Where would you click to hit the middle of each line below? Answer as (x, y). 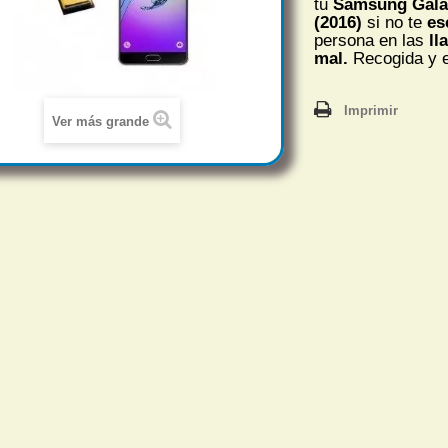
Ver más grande (100, 121)
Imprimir (371, 110)
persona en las (371, 40)
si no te (394, 22)
